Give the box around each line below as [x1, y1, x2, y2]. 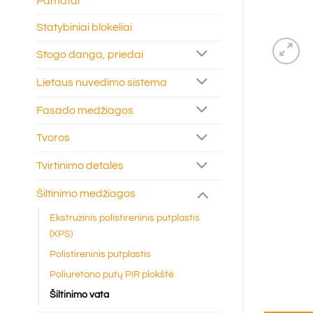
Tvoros [36, 132, 70, 144]
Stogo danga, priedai [36, 48, 143, 60]
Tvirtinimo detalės [36, 160, 124, 172]
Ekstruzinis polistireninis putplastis [50, 212, 200, 223]
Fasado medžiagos [36, 104, 133, 116]
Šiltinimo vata [50, 289, 109, 300]
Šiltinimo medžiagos [36, 187, 136, 199]
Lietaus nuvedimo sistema [36, 76, 167, 88]
